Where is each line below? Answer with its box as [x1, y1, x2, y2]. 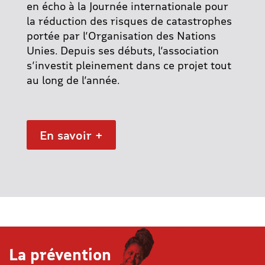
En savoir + [39, 128, 103, 142]
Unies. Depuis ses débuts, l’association [26, 44, 219, 57]
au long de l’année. [26, 73, 119, 86]
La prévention [9, 245, 111, 263]
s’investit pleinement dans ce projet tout [26, 59, 231, 72]
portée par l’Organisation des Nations [26, 29, 216, 42]
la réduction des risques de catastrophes [26, 14, 232, 27]
